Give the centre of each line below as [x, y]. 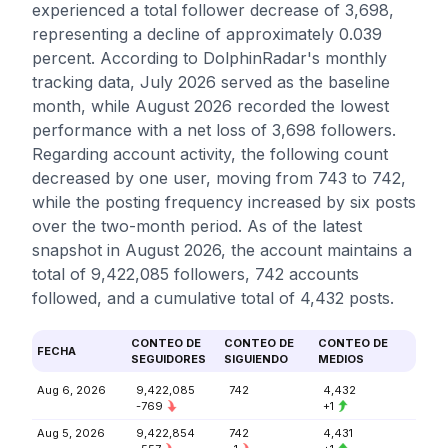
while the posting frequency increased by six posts [224, 202]
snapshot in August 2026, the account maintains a [222, 250]
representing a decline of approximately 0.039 [207, 34]
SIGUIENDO [256, 359]
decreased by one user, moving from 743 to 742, [219, 178]
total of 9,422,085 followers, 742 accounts [195, 274]
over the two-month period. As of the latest [197, 226]
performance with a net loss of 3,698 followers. [214, 130]
